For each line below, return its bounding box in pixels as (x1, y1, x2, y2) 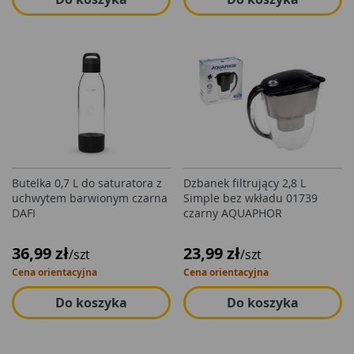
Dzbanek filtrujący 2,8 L (183, 175, 306, 190)
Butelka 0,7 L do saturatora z (12, 175, 162, 190)
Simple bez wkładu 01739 (183, 190, 318, 205)
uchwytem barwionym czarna (12, 190, 168, 205)
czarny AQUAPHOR (183, 205, 282, 220)
